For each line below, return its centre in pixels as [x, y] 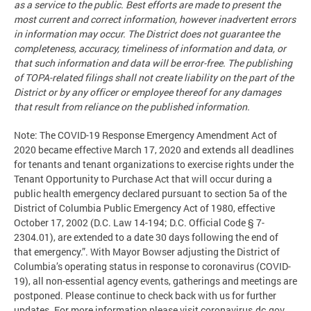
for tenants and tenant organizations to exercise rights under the [154, 164]
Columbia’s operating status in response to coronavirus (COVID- [152, 266]
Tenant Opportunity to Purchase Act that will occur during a [143, 178]
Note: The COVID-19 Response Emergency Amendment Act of [145, 135]
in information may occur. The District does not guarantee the [147, 33]
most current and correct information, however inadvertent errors [155, 19]
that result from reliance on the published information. [132, 106]
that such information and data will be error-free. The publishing [153, 62]
